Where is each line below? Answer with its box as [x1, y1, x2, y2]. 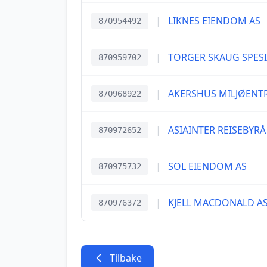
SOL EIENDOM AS [168, 160, 247, 173]
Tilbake [110, 252, 142, 265]
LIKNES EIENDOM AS [168, 14, 260, 27]
